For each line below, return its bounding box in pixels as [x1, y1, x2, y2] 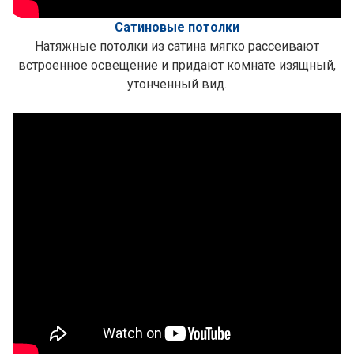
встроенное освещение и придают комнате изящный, [18, 58, 336, 73]
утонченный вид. [127, 77, 227, 92]
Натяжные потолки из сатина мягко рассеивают [35, 39, 319, 54]
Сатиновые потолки [115, 20, 239, 35]
